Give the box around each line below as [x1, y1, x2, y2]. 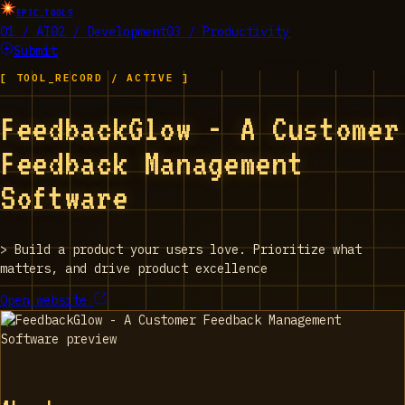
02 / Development [51, 24, 166, 40]
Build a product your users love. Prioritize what [14, 240, 362, 258]
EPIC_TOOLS [16, 6, 73, 19]
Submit [14, 42, 57, 59]
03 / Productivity [166, 24, 289, 40]
